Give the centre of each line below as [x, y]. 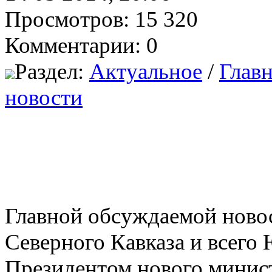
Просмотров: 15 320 [101, 19]
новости [44, 97]
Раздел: [52, 71]
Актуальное [146, 71]
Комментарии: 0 [81, 45]
